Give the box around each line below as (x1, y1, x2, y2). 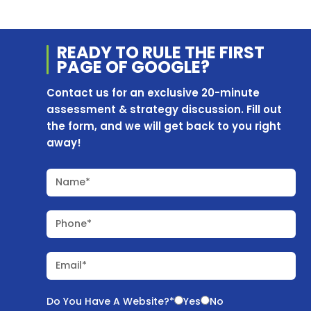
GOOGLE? (131, 55, 210, 78)
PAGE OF (57, 55, 132, 78)
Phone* (56, 216, 92, 230)
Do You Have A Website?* (47, 294, 175, 308)
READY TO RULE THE (57, 40, 220, 64)
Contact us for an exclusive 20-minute (47, 85, 260, 100)
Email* (56, 258, 87, 272)
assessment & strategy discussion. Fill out (47, 101, 283, 117)
